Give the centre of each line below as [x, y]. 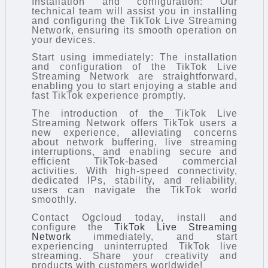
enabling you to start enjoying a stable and [135, 86]
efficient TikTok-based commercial [135, 162]
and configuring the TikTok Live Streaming [135, 20]
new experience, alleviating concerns [135, 133]
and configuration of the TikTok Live [135, 67]
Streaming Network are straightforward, [135, 77]
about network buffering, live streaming [135, 142]
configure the [73, 227]
